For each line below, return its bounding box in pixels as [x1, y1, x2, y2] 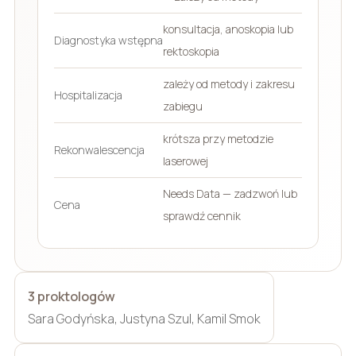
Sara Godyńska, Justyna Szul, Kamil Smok [27, 309, 261, 327]
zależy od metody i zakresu [162, 75, 295, 91]
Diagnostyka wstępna [53, 32, 163, 48]
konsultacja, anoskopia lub [162, 21, 293, 37]
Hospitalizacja [53, 87, 122, 103]
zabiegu [162, 98, 203, 114]
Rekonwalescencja [53, 141, 145, 157]
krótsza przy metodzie [162, 130, 273, 146]
